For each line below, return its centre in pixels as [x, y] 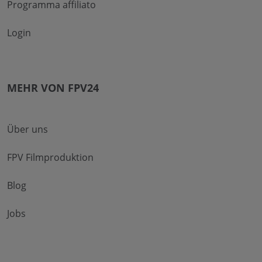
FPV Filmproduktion [50, 157]
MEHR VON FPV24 [53, 87]
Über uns [27, 129]
